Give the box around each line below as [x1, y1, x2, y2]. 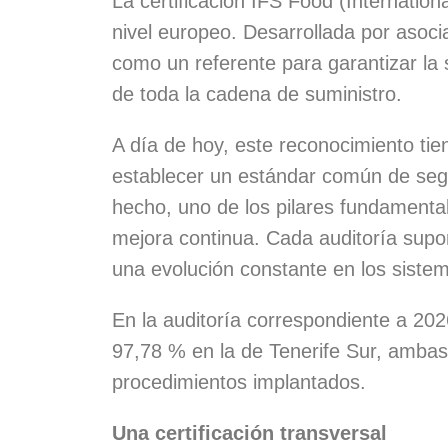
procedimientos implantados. [112, 370, 366, 393]
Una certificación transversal [112, 421, 387, 444]
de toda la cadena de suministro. [112, 82, 402, 105]
